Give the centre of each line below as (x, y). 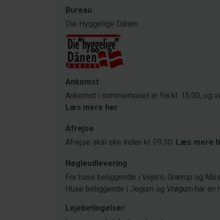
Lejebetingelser (95, 208)
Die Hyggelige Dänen (102, 24)
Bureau (79, 10)
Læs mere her (92, 107)
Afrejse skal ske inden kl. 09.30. (121, 142)
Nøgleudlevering (96, 163)
